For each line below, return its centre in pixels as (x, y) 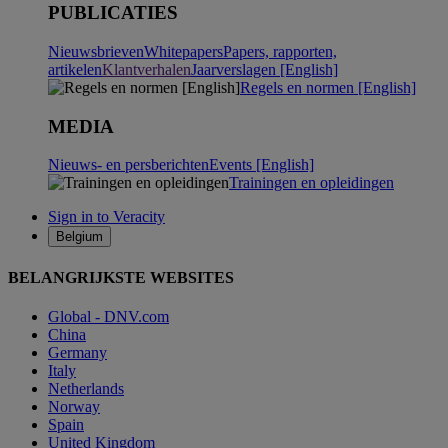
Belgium (79, 237)
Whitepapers (183, 51)
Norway (74, 406)
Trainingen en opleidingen (311, 183)
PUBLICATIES (113, 13)
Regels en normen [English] (328, 87)
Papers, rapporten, (280, 51)
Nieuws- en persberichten (128, 165)
